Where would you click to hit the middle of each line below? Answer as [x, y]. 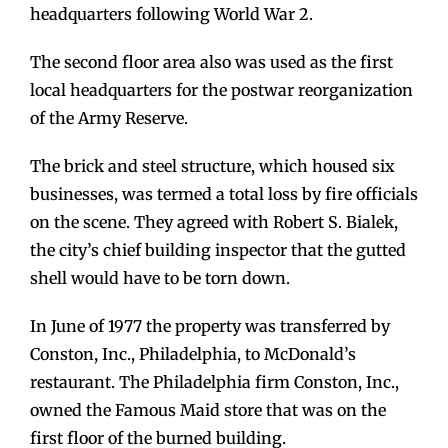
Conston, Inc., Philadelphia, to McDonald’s [193, 354]
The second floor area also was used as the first [211, 62]
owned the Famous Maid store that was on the [208, 410]
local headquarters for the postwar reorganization [221, 90]
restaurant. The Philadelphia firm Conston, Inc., [214, 382]
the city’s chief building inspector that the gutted [218, 250]
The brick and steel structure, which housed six [212, 166]
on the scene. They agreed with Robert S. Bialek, [214, 222]
